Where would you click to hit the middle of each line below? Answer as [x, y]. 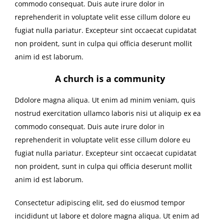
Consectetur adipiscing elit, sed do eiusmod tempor [100, 203]
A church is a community [110, 79]
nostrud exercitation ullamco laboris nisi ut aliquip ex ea [108, 113]
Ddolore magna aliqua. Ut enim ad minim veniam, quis [105, 100]
